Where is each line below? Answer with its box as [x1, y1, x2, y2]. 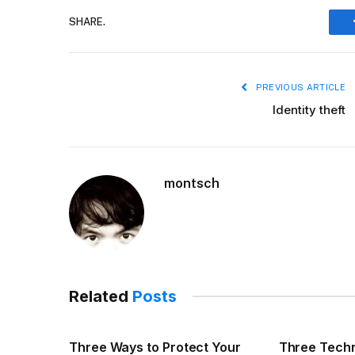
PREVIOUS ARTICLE [253, 82, 345, 92]
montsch [164, 174, 219, 191]
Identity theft [273, 101, 345, 117]
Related [69, 286, 132, 306]
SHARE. [69, 16, 105, 29]
